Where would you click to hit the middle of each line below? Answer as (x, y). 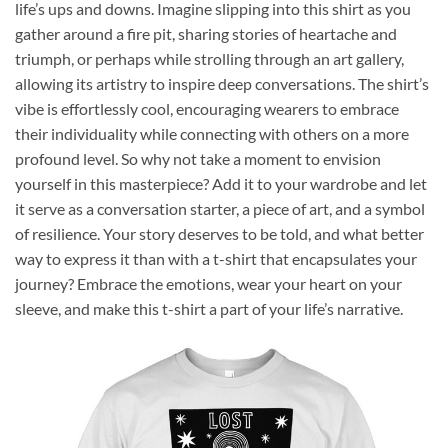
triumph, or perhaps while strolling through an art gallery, (209, 58)
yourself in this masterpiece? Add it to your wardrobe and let (221, 183)
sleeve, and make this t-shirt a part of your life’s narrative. (209, 308)
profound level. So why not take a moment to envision (198, 158)
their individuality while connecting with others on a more (212, 133)
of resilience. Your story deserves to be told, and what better (219, 233)
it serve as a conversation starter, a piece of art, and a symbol (220, 208)
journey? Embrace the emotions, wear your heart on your (208, 283)
